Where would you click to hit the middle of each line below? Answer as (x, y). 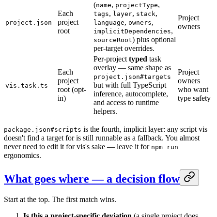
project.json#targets (132, 77)
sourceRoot (113, 40)
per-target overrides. (124, 48)
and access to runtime (126, 103)
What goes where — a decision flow (92, 179)
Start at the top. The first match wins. (60, 200)
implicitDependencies (132, 31)
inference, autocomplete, (131, 94)
